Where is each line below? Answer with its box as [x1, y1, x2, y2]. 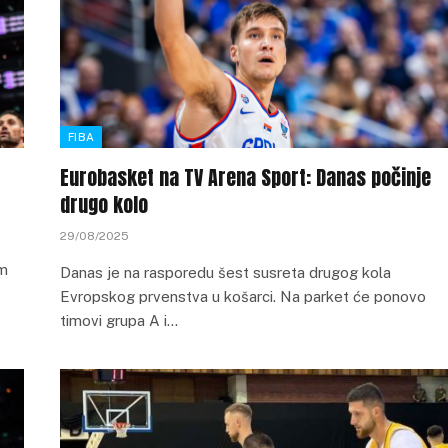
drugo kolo [60, 189, 148, 220]
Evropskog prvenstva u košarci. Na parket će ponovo [60, 288, 426, 305]
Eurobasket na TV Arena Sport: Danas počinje [60, 162, 431, 193]
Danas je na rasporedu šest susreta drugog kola [60, 264, 391, 281]
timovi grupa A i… [60, 312, 178, 329]
